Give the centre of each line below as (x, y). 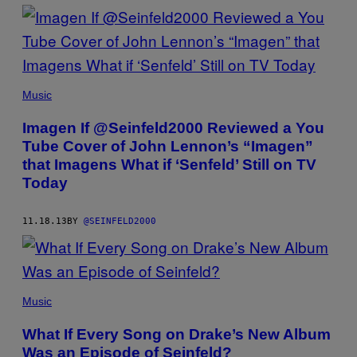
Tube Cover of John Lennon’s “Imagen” (168, 146)
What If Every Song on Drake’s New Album (177, 334)
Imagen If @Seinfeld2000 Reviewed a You (173, 127)
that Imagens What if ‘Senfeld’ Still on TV (169, 164)
